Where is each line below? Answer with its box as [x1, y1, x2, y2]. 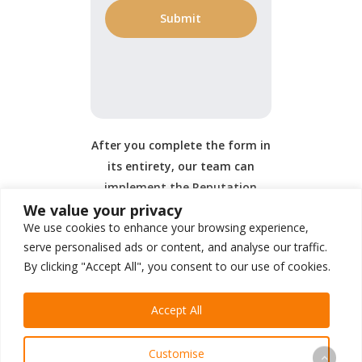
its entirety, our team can [107, 158, 255, 174]
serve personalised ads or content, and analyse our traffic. [23, 238, 327, 255]
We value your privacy [23, 200, 182, 220]
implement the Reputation [104, 179, 258, 195]
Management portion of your [96, 200, 265, 216]
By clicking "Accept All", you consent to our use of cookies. [23, 258, 330, 274]
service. [160, 221, 202, 237]
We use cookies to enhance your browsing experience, [23, 219, 309, 235]
